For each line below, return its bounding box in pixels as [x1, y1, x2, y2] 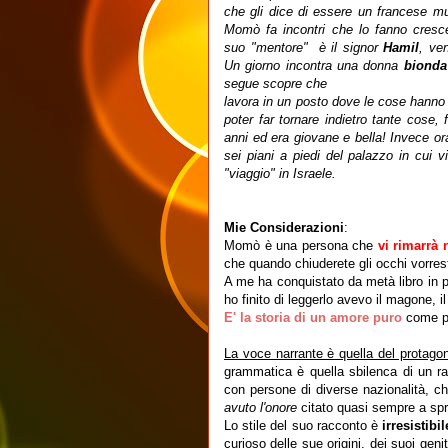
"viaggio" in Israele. [224, 166, 340, 181]
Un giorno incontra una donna [224, 58, 404, 73]
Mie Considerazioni [224, 220, 344, 235]
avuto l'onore [224, 400, 297, 415]
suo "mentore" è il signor [224, 40, 383, 55]
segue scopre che [224, 76, 327, 91]
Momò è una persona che [224, 238, 378, 253]
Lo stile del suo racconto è [224, 418, 383, 433]
